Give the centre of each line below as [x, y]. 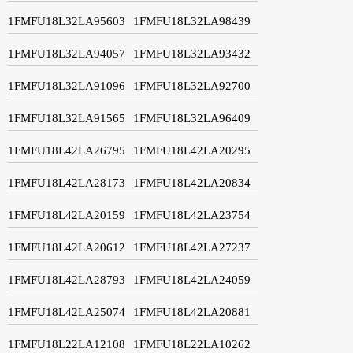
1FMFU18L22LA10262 [192, 344]
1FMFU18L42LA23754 [192, 215]
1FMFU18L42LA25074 [67, 312]
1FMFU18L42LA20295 [192, 150]
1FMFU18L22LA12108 [67, 344]
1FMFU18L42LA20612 [67, 247]
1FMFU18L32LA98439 [192, 21]
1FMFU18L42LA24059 [192, 279]
